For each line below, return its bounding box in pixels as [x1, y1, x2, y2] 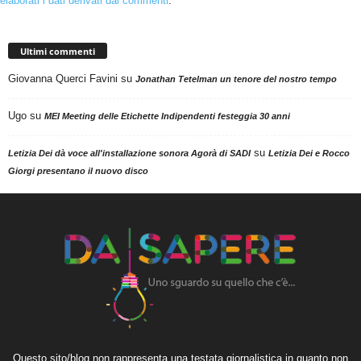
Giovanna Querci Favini [8, 73, 118, 85]
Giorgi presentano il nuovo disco [8, 166, 148, 176]
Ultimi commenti [20, 45, 95, 58]
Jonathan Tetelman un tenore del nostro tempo [135, 74, 337, 85]
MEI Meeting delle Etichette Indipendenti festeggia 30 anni [44, 111, 290, 122]
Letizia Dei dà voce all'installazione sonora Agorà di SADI [8, 148, 251, 159]
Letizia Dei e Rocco [268, 148, 350, 159]
